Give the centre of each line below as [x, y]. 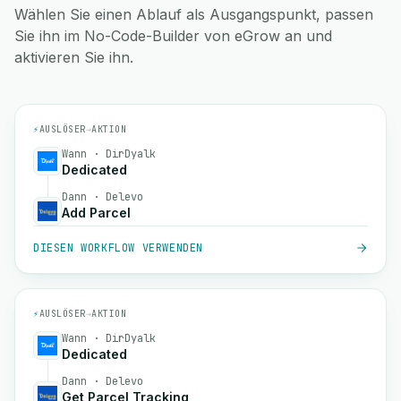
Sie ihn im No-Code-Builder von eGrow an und [173, 36]
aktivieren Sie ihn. [74, 57]
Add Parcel [96, 213]
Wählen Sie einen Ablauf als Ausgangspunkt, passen [194, 14]
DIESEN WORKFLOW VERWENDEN [118, 248]
